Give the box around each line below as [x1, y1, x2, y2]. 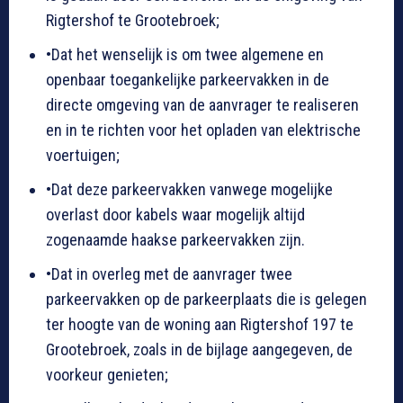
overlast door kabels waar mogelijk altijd [46, 205, 305, 225]
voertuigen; [46, 146, 120, 166]
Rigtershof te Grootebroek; [46, 11, 219, 31]
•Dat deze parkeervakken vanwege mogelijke [46, 180, 333, 200]
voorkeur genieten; [46, 365, 168, 385]
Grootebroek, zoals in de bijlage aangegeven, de [46, 340, 353, 360]
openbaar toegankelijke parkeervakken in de [46, 70, 329, 90]
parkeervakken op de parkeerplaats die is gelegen [46, 290, 367, 309]
